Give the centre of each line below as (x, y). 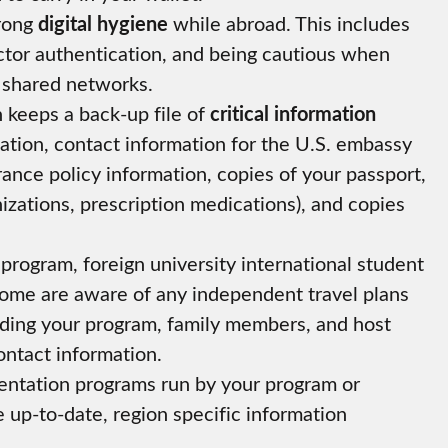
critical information (293, 113)
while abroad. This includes (289, 23)
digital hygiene (103, 23)
